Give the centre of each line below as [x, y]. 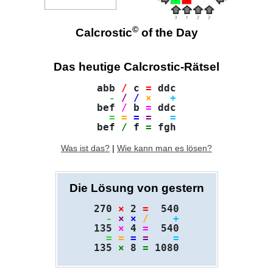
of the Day [168, 33]
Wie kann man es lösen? [165, 148]
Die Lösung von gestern [136, 188]
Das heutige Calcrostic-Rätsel [136, 67]
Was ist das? [85, 148]
